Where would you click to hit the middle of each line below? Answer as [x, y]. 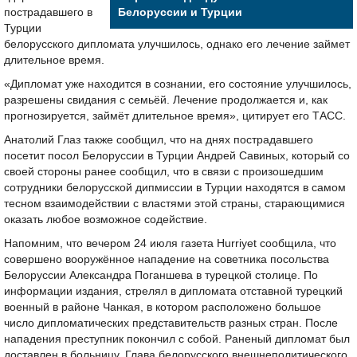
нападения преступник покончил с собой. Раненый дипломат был [177, 339]
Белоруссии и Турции [180, 12]
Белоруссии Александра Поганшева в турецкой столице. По [161, 275]
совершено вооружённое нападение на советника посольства [167, 259]
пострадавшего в [48, 12]
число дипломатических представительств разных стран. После [171, 323]
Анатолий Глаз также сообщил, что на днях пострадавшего [159, 140]
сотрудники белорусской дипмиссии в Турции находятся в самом [175, 188]
